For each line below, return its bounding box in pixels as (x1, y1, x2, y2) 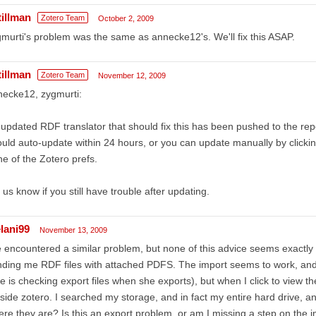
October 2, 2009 (97, 13, 154, 23)
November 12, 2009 (97, 71, 166, 80)
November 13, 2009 (39, 225, 107, 234)
